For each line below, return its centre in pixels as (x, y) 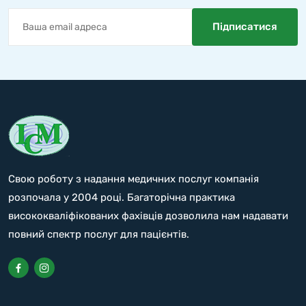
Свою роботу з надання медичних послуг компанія (134, 179)
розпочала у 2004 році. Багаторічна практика (122, 198)
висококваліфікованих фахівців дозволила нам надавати (148, 216)
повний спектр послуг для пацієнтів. (99, 235)
